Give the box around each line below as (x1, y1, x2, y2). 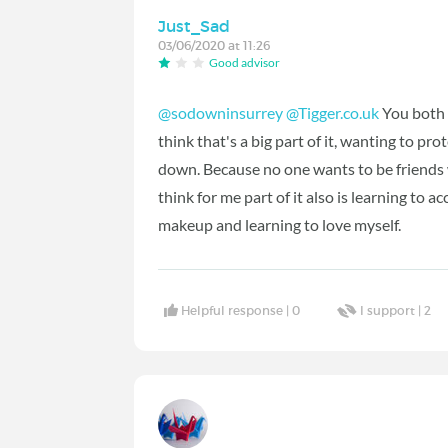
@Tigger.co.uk (286, 103, 380, 123)
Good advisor (209, 55, 281, 71)
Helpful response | (181, 302, 293, 318)
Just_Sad (158, 15, 231, 36)
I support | (360, 302, 425, 318)
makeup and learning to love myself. (158, 215, 405, 235)
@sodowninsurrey (158, 103, 284, 123)
